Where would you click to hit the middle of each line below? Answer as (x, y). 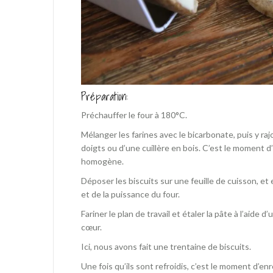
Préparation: (105, 97)
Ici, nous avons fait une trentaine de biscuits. (166, 247)
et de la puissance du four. (130, 194)
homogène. (102, 161)
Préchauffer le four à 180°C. (134, 115)
